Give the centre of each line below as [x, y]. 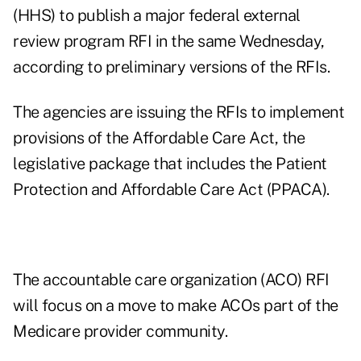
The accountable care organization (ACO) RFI [171, 280]
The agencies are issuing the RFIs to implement [178, 112]
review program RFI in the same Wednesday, [169, 41]
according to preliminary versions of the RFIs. [171, 67]
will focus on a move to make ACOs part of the [176, 306]
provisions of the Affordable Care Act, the [159, 138]
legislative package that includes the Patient [170, 164]
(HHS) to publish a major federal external [157, 16]
